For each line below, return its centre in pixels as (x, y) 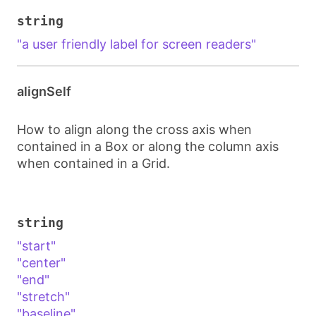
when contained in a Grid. (93, 163)
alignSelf (44, 91)
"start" (36, 246)
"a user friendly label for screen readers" (136, 44)
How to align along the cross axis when (134, 129)
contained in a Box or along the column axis (148, 146)
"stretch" (43, 297)
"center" (41, 263)
